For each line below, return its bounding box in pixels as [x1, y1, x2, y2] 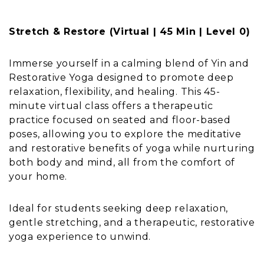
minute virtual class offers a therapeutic [9, 100, 213, 111]
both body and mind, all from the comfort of [9, 157, 236, 168]
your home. [9, 171, 67, 182]
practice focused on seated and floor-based [9, 114, 231, 126]
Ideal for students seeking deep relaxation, [9, 203, 229, 214]
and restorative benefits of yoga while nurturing [9, 143, 255, 154]
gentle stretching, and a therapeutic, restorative [9, 217, 255, 228]
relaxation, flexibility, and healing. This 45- [9, 86, 220, 97]
